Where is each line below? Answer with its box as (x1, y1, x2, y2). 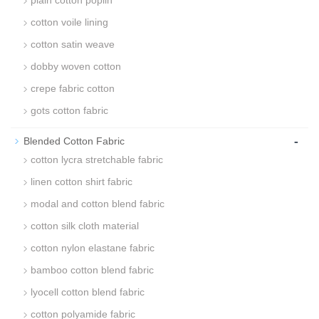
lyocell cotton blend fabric (31, 286, 145, 298)
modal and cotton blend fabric (31, 198, 164, 209)
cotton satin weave (31, 38, 115, 50)
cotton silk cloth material (31, 220, 139, 231)
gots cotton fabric (31, 105, 108, 116)
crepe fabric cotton (31, 83, 115, 94)
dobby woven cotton (31, 61, 121, 72)
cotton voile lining (31, 16, 108, 28)
